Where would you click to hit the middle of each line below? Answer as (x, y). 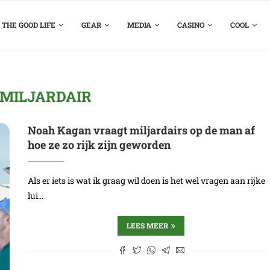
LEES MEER (148, 225)
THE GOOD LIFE (29, 25)
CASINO (191, 25)
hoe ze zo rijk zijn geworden (99, 145)
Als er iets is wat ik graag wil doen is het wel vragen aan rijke (147, 181)
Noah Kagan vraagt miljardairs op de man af (142, 130)
